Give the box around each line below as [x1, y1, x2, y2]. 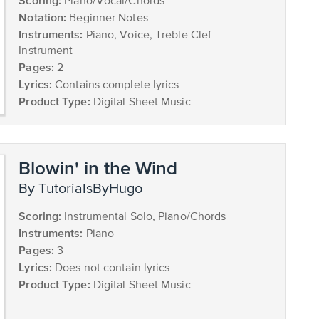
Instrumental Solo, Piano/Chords [61, 211, 226, 224]
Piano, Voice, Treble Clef [83, 30, 212, 42]
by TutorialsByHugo [28, 182, 143, 197]
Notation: [19, 11, 67, 24]
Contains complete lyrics [52, 80, 179, 92]
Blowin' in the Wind [19, 157, 178, 179]
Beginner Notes [66, 13, 148, 25]
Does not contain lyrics [52, 263, 170, 275]
